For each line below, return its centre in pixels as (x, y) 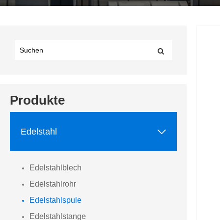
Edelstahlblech (55, 168)
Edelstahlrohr (53, 184)
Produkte (37, 100)
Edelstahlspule (55, 200)
